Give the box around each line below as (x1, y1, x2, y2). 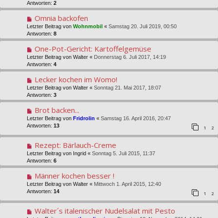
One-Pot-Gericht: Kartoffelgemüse (34, 44, 151, 54)
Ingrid (73, 150, 86, 157)
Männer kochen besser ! (34, 171, 114, 181)
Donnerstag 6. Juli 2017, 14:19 (94, 54, 166, 60)
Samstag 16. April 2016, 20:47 (101, 115, 171, 122)
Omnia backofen (34, 13, 88, 23)
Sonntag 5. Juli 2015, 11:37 (92, 150, 155, 157)
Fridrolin (73, 115, 95, 122)
